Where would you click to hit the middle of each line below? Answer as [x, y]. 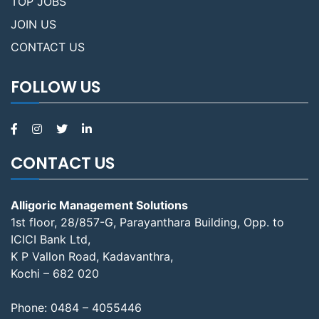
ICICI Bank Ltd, [51, 240]
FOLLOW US [56, 87]
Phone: [31, 308]
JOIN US [33, 25]
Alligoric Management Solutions [99, 205]
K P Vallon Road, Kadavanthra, [92, 257]
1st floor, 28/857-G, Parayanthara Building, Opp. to [147, 223]
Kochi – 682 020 [55, 274]
